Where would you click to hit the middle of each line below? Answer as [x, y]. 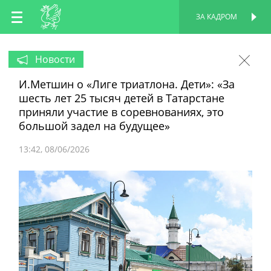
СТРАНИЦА [214, 42]
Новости [55, 59]
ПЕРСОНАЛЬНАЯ [214, 25]
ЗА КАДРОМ [217, 17]
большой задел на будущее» [94, 126]
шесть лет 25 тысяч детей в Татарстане [122, 98]
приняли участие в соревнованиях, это [121, 112]
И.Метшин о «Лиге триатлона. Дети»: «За [127, 84]
